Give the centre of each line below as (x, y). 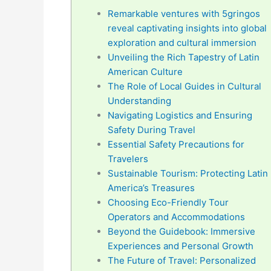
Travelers (128, 158)
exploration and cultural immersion (182, 42)
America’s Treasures (151, 188)
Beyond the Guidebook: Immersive (181, 231)
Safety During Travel (152, 129)
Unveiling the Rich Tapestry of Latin (184, 57)
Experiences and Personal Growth (181, 246)
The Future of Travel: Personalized (182, 260)
